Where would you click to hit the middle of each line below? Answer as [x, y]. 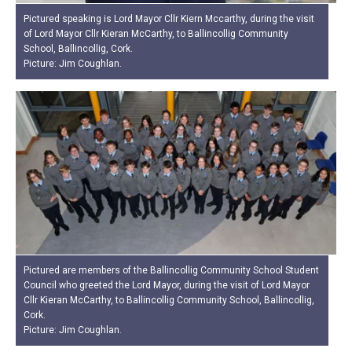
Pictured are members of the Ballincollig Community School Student [171, 270]
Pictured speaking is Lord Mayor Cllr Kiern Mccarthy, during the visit [169, 19]
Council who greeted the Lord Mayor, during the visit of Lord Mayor [167, 285]
